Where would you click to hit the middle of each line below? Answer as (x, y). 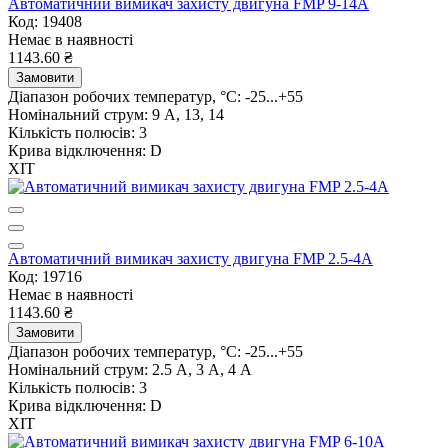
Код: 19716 (45, 276)
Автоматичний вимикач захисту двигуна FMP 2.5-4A (190, 258)
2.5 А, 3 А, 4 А (202, 369)
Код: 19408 (45, 21)
